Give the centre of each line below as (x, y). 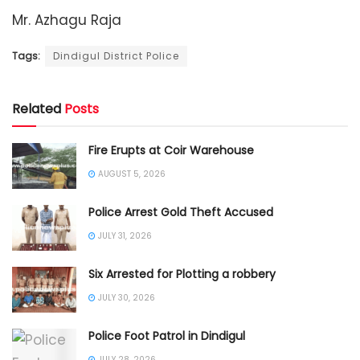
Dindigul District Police (116, 55)
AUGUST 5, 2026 (131, 174)
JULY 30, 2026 (125, 298)
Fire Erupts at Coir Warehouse (171, 150)
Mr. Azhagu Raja (67, 20)
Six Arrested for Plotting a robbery (182, 274)
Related (37, 108)
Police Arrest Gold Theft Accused (181, 212)
